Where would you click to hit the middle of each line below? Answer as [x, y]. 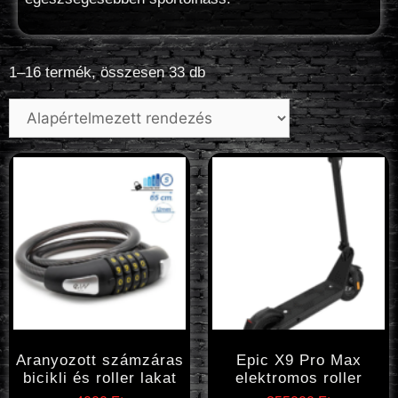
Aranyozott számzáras [99, 360]
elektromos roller [298, 378]
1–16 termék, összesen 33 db [107, 72]
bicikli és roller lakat [99, 378]
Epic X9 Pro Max [298, 360]
